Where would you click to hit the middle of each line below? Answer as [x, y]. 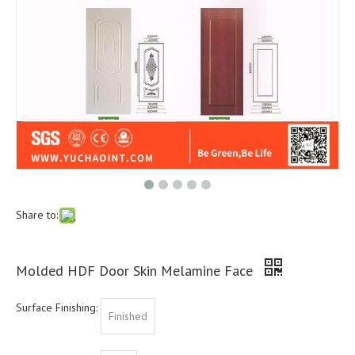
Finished [128, 316]
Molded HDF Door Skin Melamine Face [136, 271]
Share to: [37, 215]
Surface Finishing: [57, 307]
